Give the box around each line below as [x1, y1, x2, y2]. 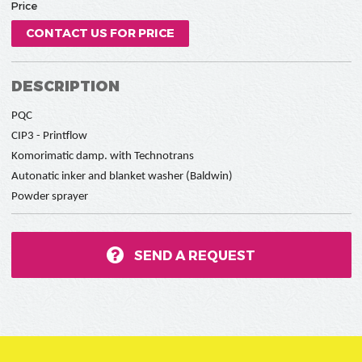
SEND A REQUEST [134, 246, 256, 263]
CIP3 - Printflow [11, 129, 87, 142]
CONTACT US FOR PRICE [25, 26, 175, 40]
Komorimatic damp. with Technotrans [11, 149, 194, 162]
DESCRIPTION [11, 77, 120, 95]
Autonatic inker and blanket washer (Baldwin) [11, 170, 233, 183]
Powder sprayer [11, 190, 88, 203]
